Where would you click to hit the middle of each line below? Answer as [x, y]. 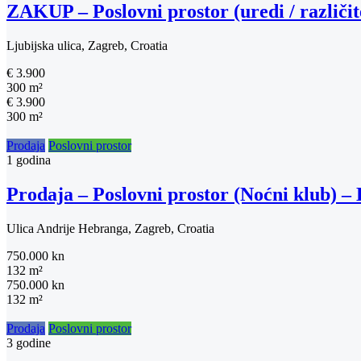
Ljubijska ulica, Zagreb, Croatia [87, 46]
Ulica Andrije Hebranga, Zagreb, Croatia [110, 229]
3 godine [29, 343]
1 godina [29, 160]
